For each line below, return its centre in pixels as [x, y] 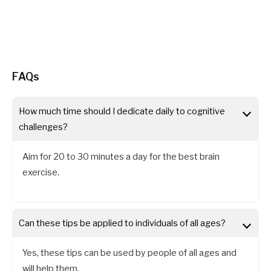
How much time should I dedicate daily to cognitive [122, 112]
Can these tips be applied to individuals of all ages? [122, 223]
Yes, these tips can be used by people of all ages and [130, 253]
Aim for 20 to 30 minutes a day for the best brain [121, 157]
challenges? [43, 127]
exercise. [41, 173]
